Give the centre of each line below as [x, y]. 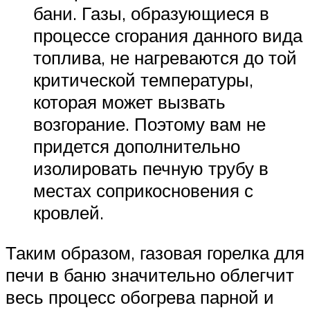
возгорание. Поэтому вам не [149, 124]
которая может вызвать [129, 101]
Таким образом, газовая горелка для [155, 252]
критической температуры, [143, 79]
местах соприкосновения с [143, 190]
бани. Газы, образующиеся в [151, 13]
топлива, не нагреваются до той [165, 57]
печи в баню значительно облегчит [150, 274]
